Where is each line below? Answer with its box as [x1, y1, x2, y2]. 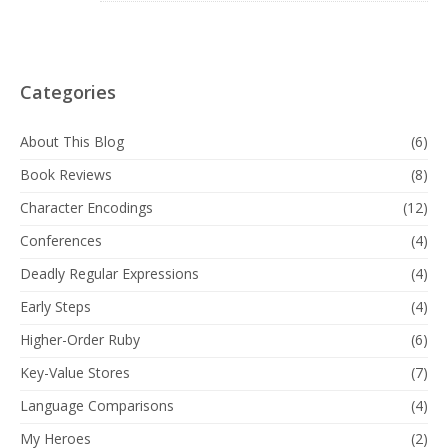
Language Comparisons [20, 396, 174, 415]
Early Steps [20, 297, 91, 316]
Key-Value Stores [20, 363, 130, 382]
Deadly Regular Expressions [20, 264, 199, 283]
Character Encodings [20, 198, 153, 217]
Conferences [20, 231, 102, 250]
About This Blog [20, 132, 124, 151]
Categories [20, 80, 116, 104]
